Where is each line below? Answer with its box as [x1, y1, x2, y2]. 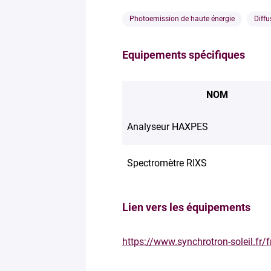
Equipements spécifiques [122, 48, 245, 61]
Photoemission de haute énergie [129, 14, 235, 23]
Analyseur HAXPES [127, 120, 208, 132]
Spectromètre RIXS [127, 157, 207, 169]
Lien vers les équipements [122, 200, 250, 214]
